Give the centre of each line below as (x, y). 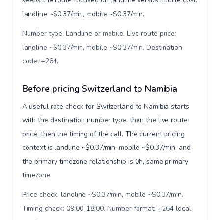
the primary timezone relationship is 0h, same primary (105, 161)
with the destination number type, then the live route (105, 120)
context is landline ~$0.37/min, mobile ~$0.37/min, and (106, 148)
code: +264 (40, 61)
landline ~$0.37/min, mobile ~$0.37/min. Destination (102, 47)
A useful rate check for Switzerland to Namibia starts (106, 106)
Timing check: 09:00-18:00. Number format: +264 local (107, 208)
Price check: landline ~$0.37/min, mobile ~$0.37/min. (103, 195)
